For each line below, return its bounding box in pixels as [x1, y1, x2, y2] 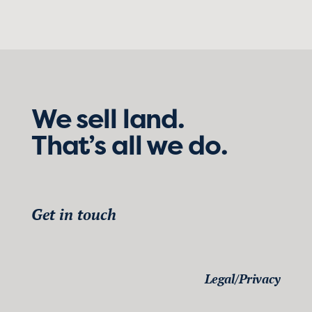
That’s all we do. [31, 127, 228, 164]
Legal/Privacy [205, 270, 281, 288]
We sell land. [31, 100, 185, 137]
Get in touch [31, 204, 116, 225]
